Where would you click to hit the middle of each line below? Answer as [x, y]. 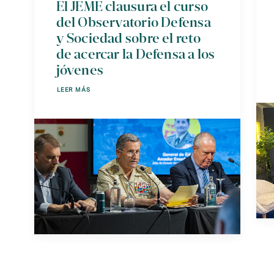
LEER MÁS [73, 90]
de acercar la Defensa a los [135, 54]
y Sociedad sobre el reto [128, 38]
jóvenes [80, 70]
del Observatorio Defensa [133, 22]
